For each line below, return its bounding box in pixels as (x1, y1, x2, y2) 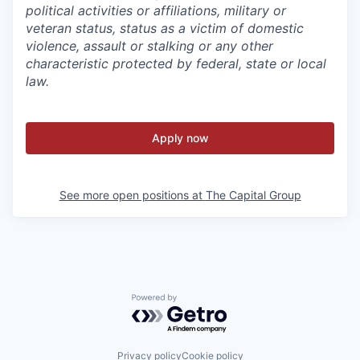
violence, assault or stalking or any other (26, 38, 273, 54)
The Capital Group (205, 188, 301, 202)
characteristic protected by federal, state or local (26, 55, 326, 72)
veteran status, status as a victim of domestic (26, 20, 304, 36)
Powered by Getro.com (131, 293, 272, 309)
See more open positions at (59, 188, 206, 202)
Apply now (151, 131, 209, 145)
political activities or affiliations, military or (26, 2, 286, 18)
